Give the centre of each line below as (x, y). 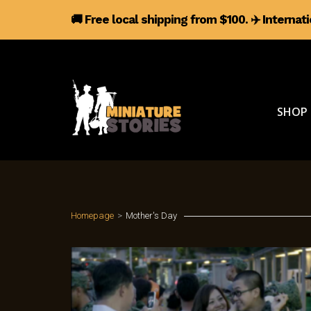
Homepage (92, 216)
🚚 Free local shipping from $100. (161, 19)
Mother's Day (151, 216)
